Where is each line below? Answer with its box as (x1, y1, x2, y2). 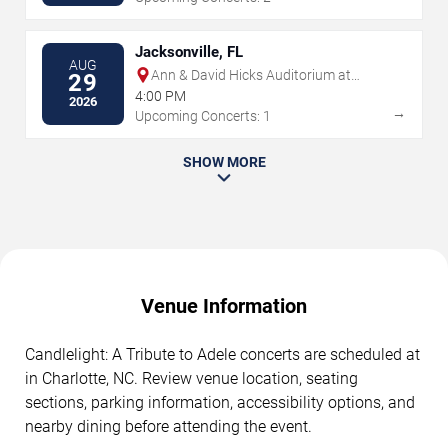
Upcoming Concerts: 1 (135, 107, 271, 124)
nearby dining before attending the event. (25, 416, 312, 436)
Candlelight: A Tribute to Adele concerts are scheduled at (25, 344, 420, 364)
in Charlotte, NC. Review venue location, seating (25, 368, 358, 388)
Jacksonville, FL (135, 42, 243, 61)
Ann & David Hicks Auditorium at (151, 66, 351, 83)
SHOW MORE (182, 153, 266, 170)
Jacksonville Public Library (151, 83, 314, 100)
